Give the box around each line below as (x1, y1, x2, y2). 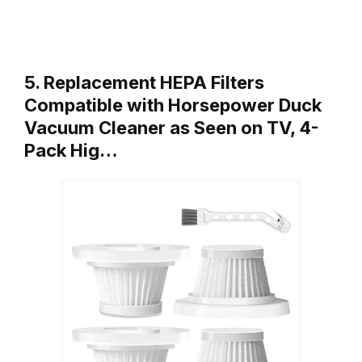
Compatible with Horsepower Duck (24, 94, 322, 116)
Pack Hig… (24, 139, 118, 161)
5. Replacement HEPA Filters (24, 71, 264, 93)
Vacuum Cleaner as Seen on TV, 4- (24, 116, 319, 138)
